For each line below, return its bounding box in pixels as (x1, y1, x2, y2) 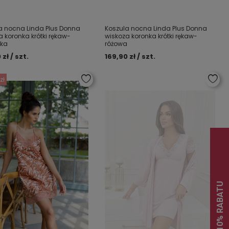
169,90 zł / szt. (105, 52, 156, 61)
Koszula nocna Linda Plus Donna (105, 24, 208, 33)
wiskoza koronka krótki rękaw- (105, 32, 198, 40)
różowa (105, 39, 128, 48)
